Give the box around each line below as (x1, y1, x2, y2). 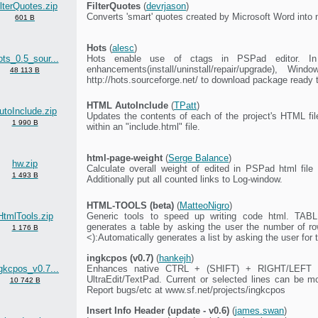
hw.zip (12, 158, 38, 169)
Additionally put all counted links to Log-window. (87, 173, 283, 185)
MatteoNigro (180, 199, 229, 211)
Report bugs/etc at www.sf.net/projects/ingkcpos (87, 284, 285, 295)
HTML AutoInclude (87, 99, 168, 111)
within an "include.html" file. (87, 121, 200, 132)
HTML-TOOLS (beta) (87, 199, 174, 211)
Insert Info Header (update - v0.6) (87, 305, 229, 316)
